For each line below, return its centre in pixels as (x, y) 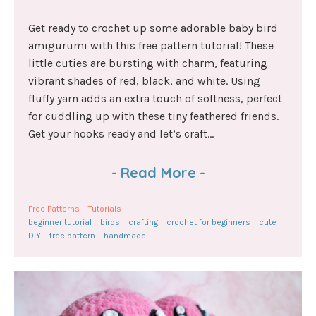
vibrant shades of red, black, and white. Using (144, 81)
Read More (158, 173)
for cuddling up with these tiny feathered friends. (153, 116)
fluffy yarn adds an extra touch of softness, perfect (155, 99)
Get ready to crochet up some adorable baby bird (153, 28)
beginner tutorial (60, 223)
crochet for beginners (208, 223)
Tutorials (105, 209)
